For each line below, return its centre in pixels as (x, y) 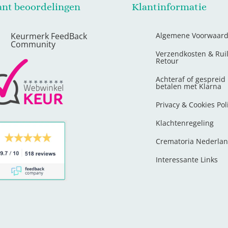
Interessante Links (187, 160)
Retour (167, 61)
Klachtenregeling (184, 123)
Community (33, 45)
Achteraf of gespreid (190, 79)
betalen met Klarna (188, 87)
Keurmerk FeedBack (49, 36)
